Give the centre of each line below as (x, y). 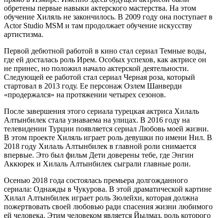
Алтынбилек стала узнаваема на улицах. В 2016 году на (97, 120)
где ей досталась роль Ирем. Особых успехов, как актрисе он (105, 59)
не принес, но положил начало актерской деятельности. (96, 68)
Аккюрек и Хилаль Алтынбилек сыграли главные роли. (97, 163)
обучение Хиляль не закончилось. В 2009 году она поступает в (108, 17)
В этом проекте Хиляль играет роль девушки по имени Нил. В (108, 137)
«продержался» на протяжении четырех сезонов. (85, 94)
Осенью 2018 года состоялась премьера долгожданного (96, 180)
